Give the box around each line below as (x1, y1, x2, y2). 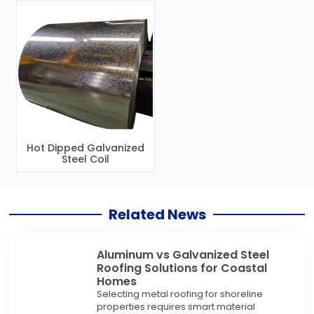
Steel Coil (61, 151, 109, 166)
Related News (108, 205, 206, 225)
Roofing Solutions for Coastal (96, 260, 267, 277)
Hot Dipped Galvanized (26, 140, 144, 155)
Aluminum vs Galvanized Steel (96, 247, 269, 264)
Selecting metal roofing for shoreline (96, 287, 263, 301)
